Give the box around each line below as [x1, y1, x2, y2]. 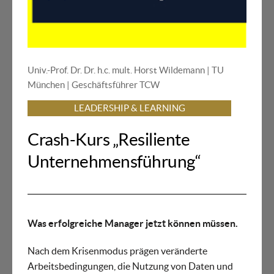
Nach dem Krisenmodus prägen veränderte [28, 245, 207, 257]
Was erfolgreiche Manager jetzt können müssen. [28, 218, 238, 229]
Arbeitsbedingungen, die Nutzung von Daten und [28, 261, 233, 272]
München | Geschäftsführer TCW [28, 80, 160, 91]
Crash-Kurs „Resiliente [28, 130, 190, 150]
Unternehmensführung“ [28, 152, 201, 172]
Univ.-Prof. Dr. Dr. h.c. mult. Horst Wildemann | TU [28, 65, 224, 76]
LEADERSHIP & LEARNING [73, 103, 185, 114]
